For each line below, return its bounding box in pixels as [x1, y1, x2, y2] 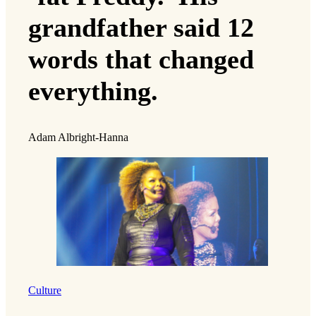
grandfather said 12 [28, 12, 254, 42]
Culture [28, 284, 61, 298]
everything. [28, 75, 158, 106]
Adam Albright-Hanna [28, 130, 128, 144]
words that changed [28, 44, 254, 74]
